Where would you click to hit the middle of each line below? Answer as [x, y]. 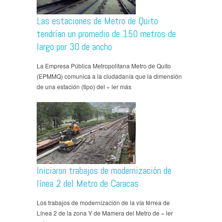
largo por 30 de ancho [74, 46]
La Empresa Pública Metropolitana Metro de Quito [104, 65]
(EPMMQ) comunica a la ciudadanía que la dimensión [109, 76]
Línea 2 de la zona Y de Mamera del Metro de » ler [105, 213]
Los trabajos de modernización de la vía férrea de [103, 202]
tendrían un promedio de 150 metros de [106, 33]
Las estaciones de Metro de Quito [97, 21]
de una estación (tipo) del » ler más [84, 86]
